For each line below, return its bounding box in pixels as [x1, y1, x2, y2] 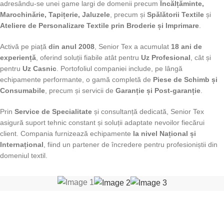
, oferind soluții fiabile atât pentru [36, 53, 141, 62]
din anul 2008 [48, 42, 94, 51]
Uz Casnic [20, 64, 56, 73]
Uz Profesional [141, 53, 190, 62]
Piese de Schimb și [153, 75, 217, 84]
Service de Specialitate [14, 107, 92, 116]
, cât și [190, 53, 211, 62]
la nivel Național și [133, 129, 196, 138]
